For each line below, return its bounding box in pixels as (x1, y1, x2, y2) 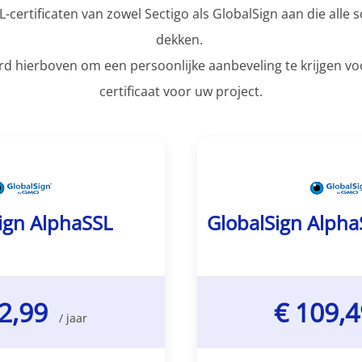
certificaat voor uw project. (99, 82, 263, 100)
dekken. (156, 31, 206, 48)
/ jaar (59, 310, 87, 326)
